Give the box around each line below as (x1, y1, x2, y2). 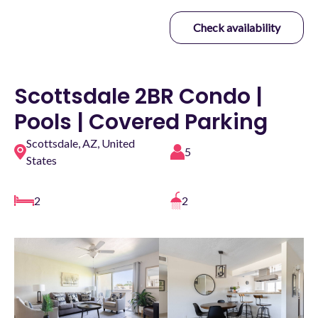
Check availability (193, 21, 280, 34)
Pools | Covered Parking (14, 107, 268, 137)
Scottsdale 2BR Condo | (14, 82, 263, 111)
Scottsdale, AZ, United (26, 136, 136, 150)
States (26, 153, 57, 167)
